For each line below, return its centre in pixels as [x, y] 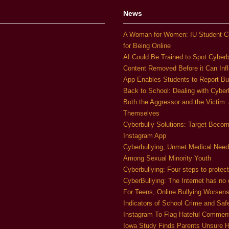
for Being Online [147, 46]
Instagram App [145, 136]
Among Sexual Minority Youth [167, 158]
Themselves [142, 113]
